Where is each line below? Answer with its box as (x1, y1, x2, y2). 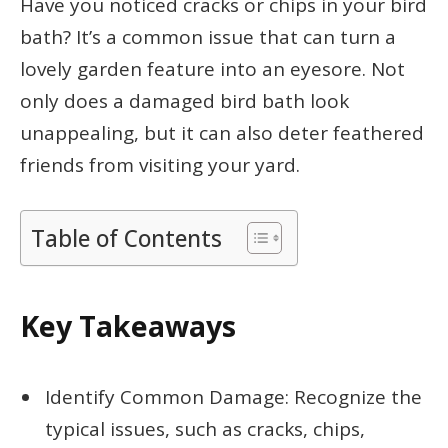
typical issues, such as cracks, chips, (45, 415, 365, 442)
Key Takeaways (20, 306, 236, 345)
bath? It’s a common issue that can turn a (20, 24, 396, 50)
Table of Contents (31, 223, 222, 255)
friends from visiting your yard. (20, 152, 300, 178)
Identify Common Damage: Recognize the (45, 383, 422, 410)
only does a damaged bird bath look (20, 88, 349, 114)
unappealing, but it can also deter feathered (20, 120, 424, 146)
